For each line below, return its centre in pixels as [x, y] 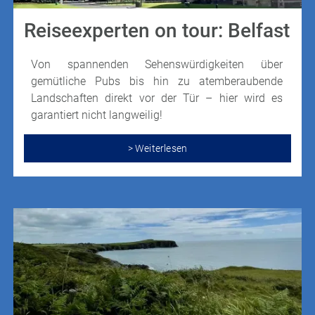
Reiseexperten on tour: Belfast [157, 31]
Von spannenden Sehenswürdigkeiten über [157, 65]
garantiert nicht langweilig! [97, 115]
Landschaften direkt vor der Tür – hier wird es [157, 98]
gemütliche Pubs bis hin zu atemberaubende [157, 82]
